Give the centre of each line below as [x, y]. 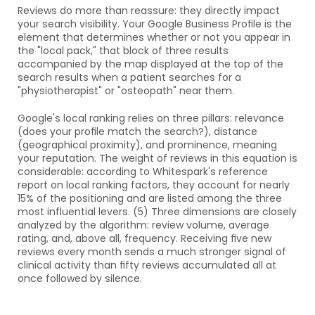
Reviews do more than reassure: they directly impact [149, 11]
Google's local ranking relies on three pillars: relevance [151, 118]
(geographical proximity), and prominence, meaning [147, 145]
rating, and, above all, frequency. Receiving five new [144, 238]
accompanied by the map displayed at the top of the [150, 64]
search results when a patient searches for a [129, 77]
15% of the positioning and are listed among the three [150, 198]
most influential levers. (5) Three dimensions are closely [157, 212]
